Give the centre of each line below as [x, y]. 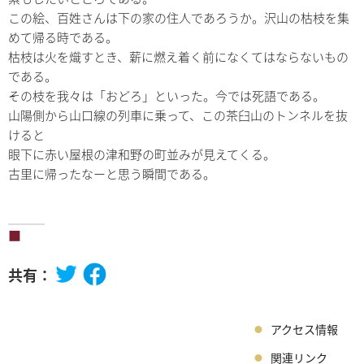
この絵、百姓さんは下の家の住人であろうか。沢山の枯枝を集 [179, 18]
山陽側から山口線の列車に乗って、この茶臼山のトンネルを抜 [178, 115]
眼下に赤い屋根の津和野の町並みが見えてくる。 [142, 154]
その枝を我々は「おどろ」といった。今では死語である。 [167, 96]
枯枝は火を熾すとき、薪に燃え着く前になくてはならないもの [178, 57]
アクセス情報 [304, 329]
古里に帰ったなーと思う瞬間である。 [112, 174]
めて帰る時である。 [63, 37]
